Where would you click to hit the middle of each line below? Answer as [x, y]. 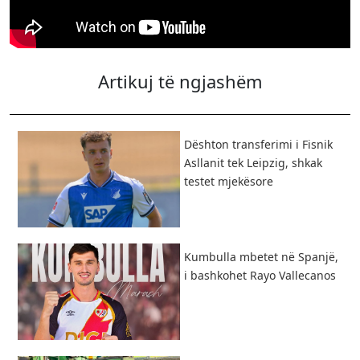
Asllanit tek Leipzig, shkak [253, 163]
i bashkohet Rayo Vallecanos [260, 275]
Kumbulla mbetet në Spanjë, [261, 257]
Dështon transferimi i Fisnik [258, 144]
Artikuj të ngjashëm [180, 81]
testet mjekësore [229, 181]
